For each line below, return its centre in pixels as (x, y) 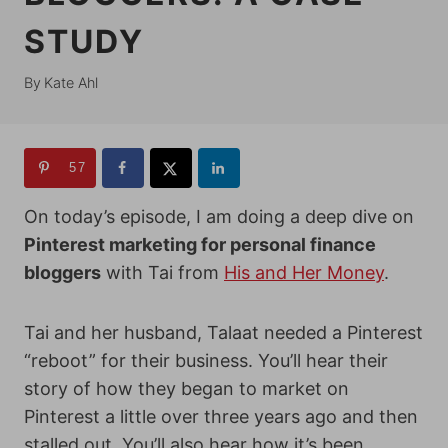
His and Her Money (304, 272)
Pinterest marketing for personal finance (200, 244)
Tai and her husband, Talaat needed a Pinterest (223, 332)
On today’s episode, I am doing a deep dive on (219, 216)
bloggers (62, 272)
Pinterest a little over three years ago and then (221, 416)
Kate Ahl (71, 82)
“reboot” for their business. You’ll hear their (206, 360)
